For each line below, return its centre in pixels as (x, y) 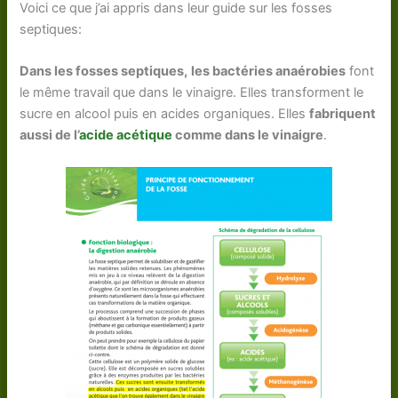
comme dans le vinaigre (248, 135)
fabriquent (343, 114)
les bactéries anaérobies (269, 72)
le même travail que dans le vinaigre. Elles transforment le (192, 93)
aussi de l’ (50, 135)
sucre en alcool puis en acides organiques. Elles (165, 114)
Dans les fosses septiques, (104, 72)
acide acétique (126, 135)
